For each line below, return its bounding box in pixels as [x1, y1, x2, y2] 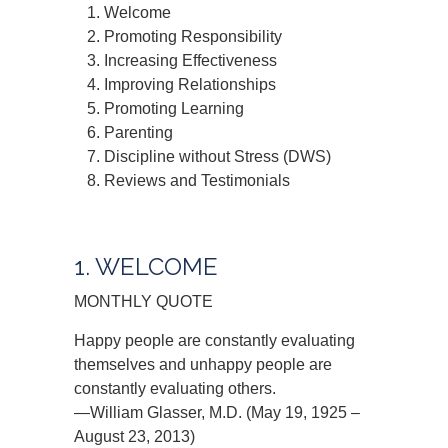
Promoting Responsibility [104, 28, 282, 45]
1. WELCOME [74, 252, 218, 281]
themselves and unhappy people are [74, 356, 332, 373]
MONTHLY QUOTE [74, 293, 213, 310]
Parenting [104, 124, 173, 141]
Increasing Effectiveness [104, 52, 277, 69]
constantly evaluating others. [74, 380, 276, 397]
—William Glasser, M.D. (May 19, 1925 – [74, 404, 360, 421]
